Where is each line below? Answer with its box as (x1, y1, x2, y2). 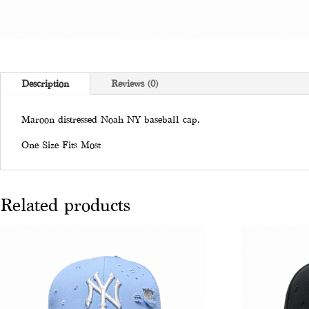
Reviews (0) (111, 79, 158, 90)
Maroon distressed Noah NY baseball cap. (21, 114, 199, 126)
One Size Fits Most (21, 140, 101, 151)
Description (21, 79, 69, 90)
